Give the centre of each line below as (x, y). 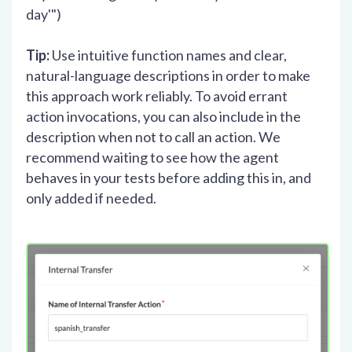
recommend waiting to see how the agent (152, 157)
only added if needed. (91, 198)
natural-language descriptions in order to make (168, 75)
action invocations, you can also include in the (163, 116)
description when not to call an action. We (153, 136)
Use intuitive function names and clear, (168, 55)
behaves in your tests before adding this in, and (169, 177)
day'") (44, 14)
